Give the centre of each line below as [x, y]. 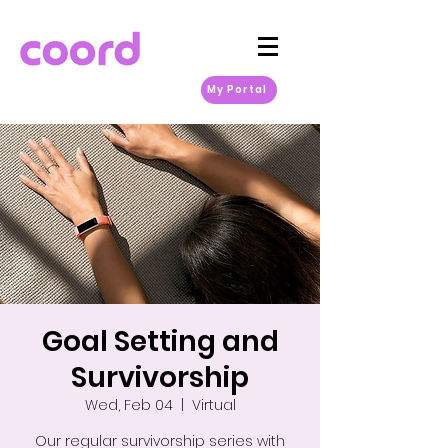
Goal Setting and [160, 341]
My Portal [237, 89]
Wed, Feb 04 [128, 405]
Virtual [213, 405]
